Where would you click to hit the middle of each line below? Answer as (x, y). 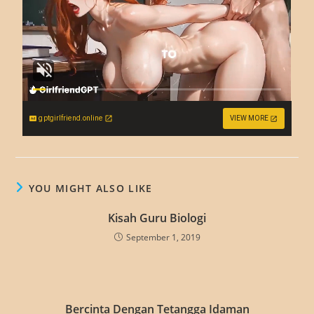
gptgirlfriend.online (71, 118)
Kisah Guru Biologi (157, 218)
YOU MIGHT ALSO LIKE (90, 188)
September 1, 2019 (163, 237)
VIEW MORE (249, 118)
